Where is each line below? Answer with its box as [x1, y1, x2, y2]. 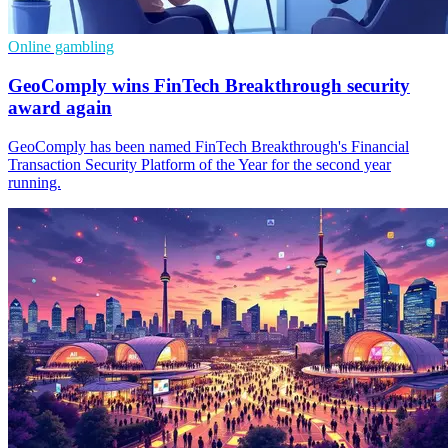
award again [8, 96, 112, 118]
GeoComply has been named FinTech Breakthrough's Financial [8, 137, 409, 155]
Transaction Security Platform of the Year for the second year [8, 155, 391, 173]
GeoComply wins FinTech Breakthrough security [8, 74, 410, 96]
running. [8, 173, 61, 191]
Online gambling [8, 38, 114, 56]
